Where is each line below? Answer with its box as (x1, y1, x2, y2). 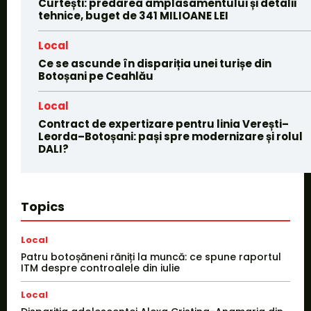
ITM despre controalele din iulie (21, 261, 180, 276)
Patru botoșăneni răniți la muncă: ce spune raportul (21, 250, 281, 264)
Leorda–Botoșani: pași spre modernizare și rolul (38, 129, 303, 144)
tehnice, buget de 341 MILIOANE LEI (38, 8, 228, 24)
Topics (21, 198, 65, 216)
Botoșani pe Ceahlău (38, 69, 153, 84)
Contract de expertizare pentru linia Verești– (38, 117, 289, 132)
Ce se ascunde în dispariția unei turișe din (38, 56, 271, 72)
